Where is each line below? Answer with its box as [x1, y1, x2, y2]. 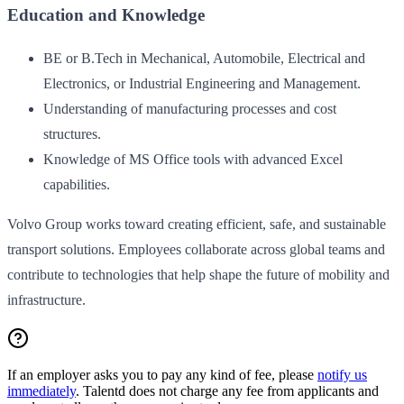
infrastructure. [7, 292, 86, 308]
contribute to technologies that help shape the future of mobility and [7, 267, 390, 283]
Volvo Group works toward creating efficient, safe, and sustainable [7, 216, 386, 233]
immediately [7, 383, 76, 399]
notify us [317, 367, 367, 383]
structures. [43, 126, 101, 142]
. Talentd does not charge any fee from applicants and [76, 383, 379, 399]
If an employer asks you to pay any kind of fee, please [7, 367, 317, 383]
